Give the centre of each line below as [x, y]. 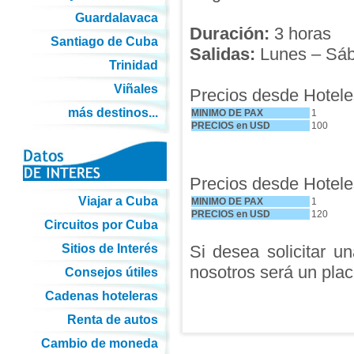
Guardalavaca [116, 18]
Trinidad [133, 65]
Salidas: [222, 54]
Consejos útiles [111, 272]
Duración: [229, 34]
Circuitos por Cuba [101, 225]
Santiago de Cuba [104, 41]
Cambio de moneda [99, 343]
